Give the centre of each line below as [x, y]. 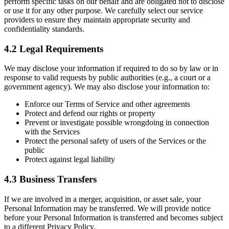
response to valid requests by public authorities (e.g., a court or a [107, 78]
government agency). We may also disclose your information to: [107, 87]
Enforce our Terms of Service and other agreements [107, 104]
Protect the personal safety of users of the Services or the [115, 141]
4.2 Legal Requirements [54, 49]
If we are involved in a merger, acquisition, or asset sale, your [102, 199]
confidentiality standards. [44, 29]
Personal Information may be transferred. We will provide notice [107, 208]
